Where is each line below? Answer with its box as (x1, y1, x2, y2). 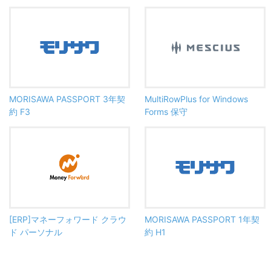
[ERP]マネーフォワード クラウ (9, 214, 126, 224)
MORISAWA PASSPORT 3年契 (9, 94, 125, 105)
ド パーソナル (9, 226, 62, 237)
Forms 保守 (145, 106, 188, 117)
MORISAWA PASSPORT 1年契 (145, 214, 260, 224)
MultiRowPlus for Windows (145, 94, 248, 105)
